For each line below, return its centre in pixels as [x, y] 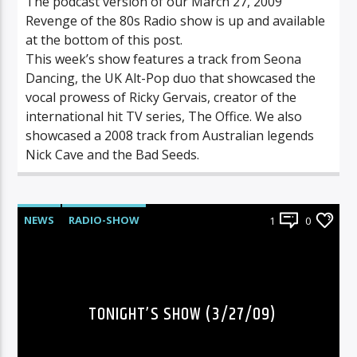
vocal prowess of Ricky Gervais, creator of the [161, 97]
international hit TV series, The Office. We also [164, 116]
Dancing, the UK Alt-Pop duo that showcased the [171, 78]
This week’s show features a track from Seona [164, 59]
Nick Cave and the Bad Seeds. [113, 154]
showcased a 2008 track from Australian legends [170, 135]
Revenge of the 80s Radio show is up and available [176, 20]
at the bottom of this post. [104, 39]
